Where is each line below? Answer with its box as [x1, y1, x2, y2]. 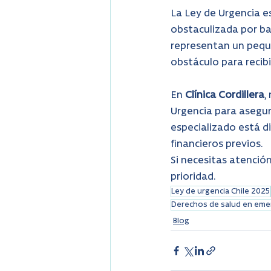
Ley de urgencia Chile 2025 [171, 188, 270, 196]
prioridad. [171, 172, 216, 183]
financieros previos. [171, 140, 263, 150]
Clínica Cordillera [185, 91, 264, 101]
